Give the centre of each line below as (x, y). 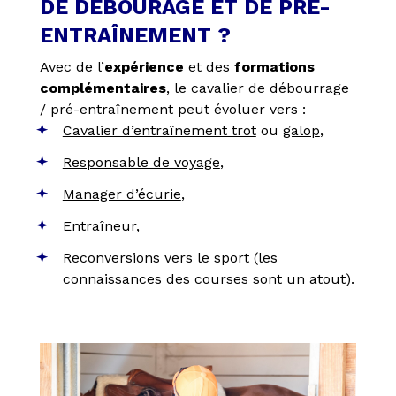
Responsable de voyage (141, 163)
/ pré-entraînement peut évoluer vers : (172, 110)
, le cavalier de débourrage (257, 88)
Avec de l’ (72, 67)
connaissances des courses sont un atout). (208, 279)
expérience (144, 67)
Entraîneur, (101, 226)
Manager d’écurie (122, 194)
